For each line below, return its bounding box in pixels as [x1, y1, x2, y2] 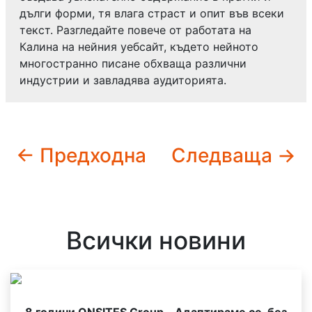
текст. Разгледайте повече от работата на [19, 22, 251, 37]
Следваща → [171, 143, 296, 167]
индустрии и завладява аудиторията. [19, 72, 226, 87]
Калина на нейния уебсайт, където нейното [19, 39, 258, 54]
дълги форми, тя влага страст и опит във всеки [19, 6, 284, 20]
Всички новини [66, 225, 246, 256]
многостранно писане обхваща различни [19, 56, 247, 70]
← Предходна [16, 143, 146, 167]
